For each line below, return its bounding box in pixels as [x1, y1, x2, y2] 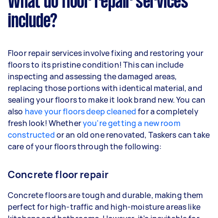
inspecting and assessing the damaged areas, [8, 71, 177, 82]
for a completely [138, 106, 199, 117]
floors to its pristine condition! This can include [8, 59, 184, 70]
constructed [8, 129, 55, 140]
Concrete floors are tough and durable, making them [8, 189, 203, 200]
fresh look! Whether [8, 117, 83, 128]
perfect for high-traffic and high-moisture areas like [8, 201, 200, 212]
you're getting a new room [83, 117, 181, 128]
